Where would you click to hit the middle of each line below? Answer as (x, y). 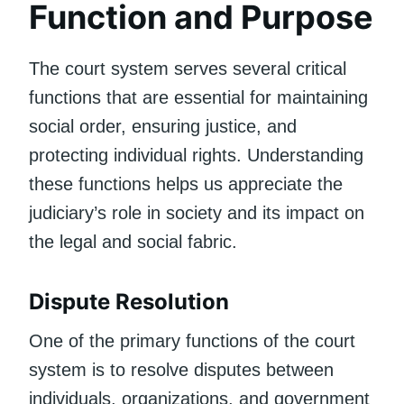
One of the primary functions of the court (192, 340)
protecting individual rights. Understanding (196, 155)
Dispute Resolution (129, 301)
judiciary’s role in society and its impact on (197, 212)
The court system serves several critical (188, 68)
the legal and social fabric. (133, 241)
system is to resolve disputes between (181, 369)
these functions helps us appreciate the (186, 184)
